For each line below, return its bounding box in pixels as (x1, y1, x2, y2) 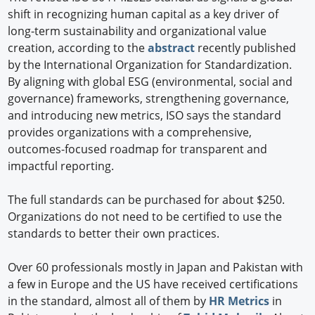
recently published (195, 40, 297, 56)
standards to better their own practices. (8, 226, 223, 242)
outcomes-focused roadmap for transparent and (8, 141, 268, 157)
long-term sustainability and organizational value (8, 23, 267, 39)
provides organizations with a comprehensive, (8, 124, 252, 141)
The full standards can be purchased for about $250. (8, 192, 288, 208)
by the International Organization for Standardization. (8, 57, 292, 73)
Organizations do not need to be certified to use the (8, 209, 283, 225)
